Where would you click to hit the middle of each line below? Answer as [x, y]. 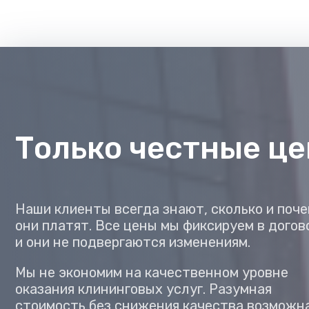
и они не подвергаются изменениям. [133, 242]
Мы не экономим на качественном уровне [152, 272]
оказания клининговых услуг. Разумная [143, 289]
